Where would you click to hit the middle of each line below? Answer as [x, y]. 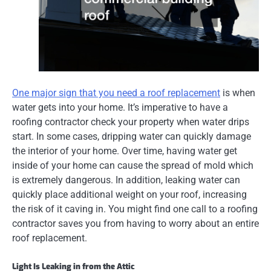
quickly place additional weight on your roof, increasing [129, 195]
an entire [240, 224]
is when [238, 93]
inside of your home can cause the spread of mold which [133, 166]
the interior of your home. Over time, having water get [125, 151]
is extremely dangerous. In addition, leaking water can [126, 180]
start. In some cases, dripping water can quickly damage [132, 137]
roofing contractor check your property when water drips [131, 122]
